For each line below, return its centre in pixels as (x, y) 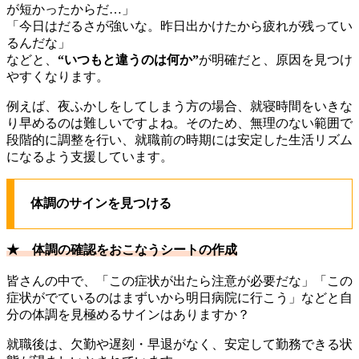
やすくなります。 (58, 76)
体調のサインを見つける (101, 203)
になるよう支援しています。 (90, 156)
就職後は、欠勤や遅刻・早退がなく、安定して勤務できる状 (179, 344)
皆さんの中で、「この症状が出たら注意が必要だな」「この (179, 280)
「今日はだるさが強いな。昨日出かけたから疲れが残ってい (179, 26)
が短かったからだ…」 (71, 9)
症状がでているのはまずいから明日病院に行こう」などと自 (179, 297)
